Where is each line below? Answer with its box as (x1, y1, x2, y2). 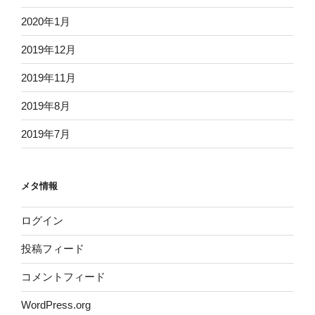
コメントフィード (21, 271, 105, 283)
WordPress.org (21, 299, 91, 311)
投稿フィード (21, 243, 84, 255)
